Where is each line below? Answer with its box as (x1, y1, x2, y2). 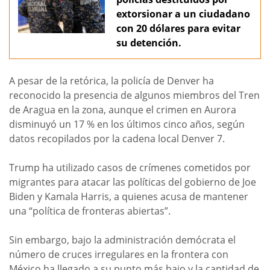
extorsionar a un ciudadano (116, 7, 250, 21)
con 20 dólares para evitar (116, 22, 240, 36)
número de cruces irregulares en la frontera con (9, 248, 228, 262)
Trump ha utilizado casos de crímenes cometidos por (9, 161, 251, 175)
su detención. (116, 36, 181, 50)
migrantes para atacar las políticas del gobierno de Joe (9, 175, 256, 189)
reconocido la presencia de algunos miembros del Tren (9, 89, 260, 102)
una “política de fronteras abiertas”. (9, 204, 171, 218)
